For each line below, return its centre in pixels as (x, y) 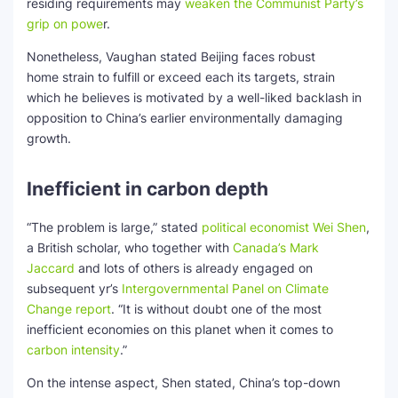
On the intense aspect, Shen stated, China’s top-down (183, 382)
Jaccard (51, 268)
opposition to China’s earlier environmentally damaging (185, 118)
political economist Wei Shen (284, 227)
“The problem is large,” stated (114, 227)
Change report (69, 309)
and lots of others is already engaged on (194, 268)
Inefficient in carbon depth (147, 189)
